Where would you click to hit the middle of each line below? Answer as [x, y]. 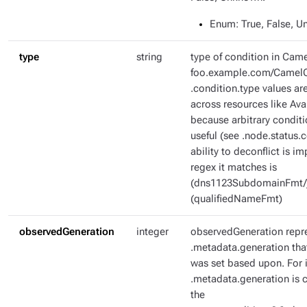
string [149, 57]
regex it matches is [234, 168]
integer [152, 232]
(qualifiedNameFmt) [236, 199]
